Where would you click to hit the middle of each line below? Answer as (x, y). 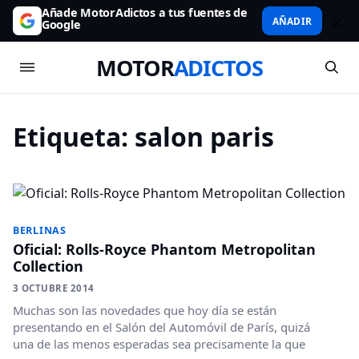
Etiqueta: (74, 137)
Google (61, 24)
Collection (48, 266)
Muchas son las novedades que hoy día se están (145, 310)
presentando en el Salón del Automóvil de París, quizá (161, 327)
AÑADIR (292, 21)
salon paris (204, 137)
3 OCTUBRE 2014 (54, 288)
